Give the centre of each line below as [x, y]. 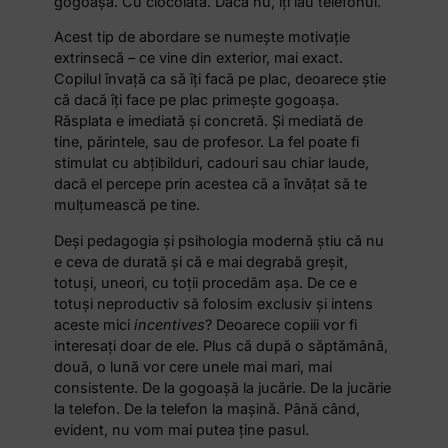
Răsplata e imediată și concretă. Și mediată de [209, 121]
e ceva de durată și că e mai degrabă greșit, [201, 261]
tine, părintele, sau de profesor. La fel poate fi [207, 142]
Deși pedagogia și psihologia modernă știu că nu [219, 240]
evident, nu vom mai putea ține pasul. [182, 429]
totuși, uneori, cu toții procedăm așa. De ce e [206, 282]
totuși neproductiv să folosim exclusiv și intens [214, 303]
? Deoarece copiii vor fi [281, 324]
